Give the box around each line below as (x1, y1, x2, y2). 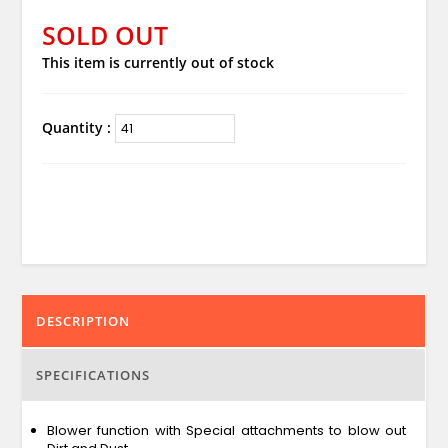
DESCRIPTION (35, 311, 130, 330)
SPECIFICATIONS (35, 365, 150, 384)
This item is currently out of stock (41, 52, 274, 72)
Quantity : (41, 117, 115, 137)
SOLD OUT (41, 17, 168, 52)
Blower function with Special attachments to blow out (46, 420, 407, 440)
